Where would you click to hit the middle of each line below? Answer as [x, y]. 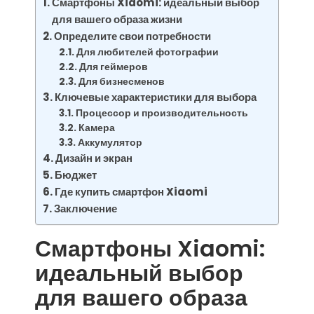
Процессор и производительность [162, 113]
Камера [96, 128]
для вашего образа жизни [117, 19]
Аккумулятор [110, 143]
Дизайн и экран [94, 158]
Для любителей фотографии [147, 52]
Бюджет [76, 175]
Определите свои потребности [133, 36]
